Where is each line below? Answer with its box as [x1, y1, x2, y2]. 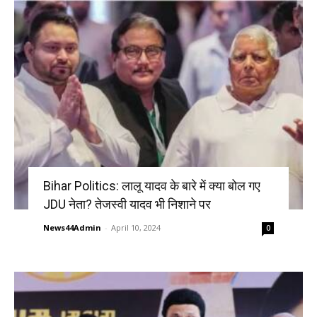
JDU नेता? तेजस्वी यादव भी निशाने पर [42, 196, 211, 212]
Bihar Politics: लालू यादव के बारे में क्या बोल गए [42, 178, 260, 193]
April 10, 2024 [110, 221, 161, 233]
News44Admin [42, 221, 101, 233]
